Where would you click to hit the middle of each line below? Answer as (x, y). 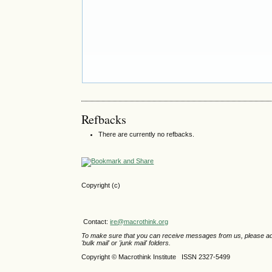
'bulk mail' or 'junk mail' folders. (126, 243)
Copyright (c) (101, 185)
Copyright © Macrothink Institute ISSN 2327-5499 (156, 257)
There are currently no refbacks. (147, 134)
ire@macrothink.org (139, 221)
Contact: (96, 221)
